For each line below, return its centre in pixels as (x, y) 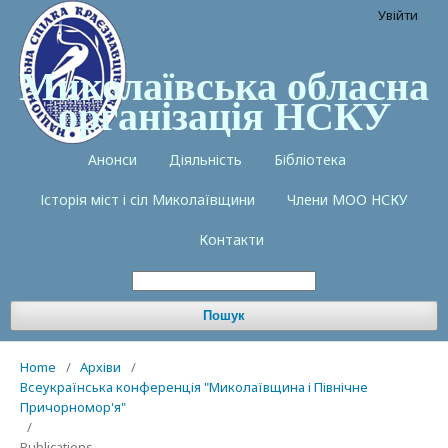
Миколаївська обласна (224, 84)
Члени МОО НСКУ (347, 199)
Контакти (231, 239)
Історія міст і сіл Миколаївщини (147, 199)
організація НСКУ (224, 114)
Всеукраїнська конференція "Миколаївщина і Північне (194, 387)
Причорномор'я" (73, 407)
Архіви (100, 367)
